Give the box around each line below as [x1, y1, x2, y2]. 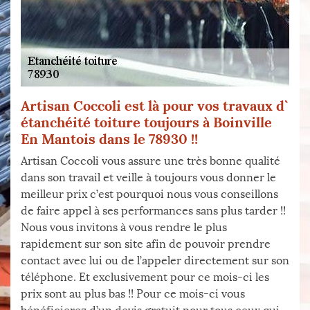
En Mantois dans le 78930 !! [21, 130, 198, 147]
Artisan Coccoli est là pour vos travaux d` [21, 97, 289, 114]
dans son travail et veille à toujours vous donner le [21, 171, 276, 184]
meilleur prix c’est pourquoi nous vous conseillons [21, 188, 278, 201]
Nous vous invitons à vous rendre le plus [21, 221, 227, 234]
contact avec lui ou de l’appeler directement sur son [21, 254, 289, 267]
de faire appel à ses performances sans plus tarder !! [21, 204, 286, 217]
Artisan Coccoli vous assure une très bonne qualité [21, 154, 280, 167]
